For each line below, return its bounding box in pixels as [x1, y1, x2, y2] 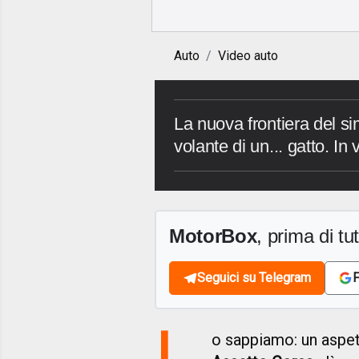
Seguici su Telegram [197, 270, 311, 286]
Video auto [218, 48, 278, 64]
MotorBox [169, 225, 257, 248]
